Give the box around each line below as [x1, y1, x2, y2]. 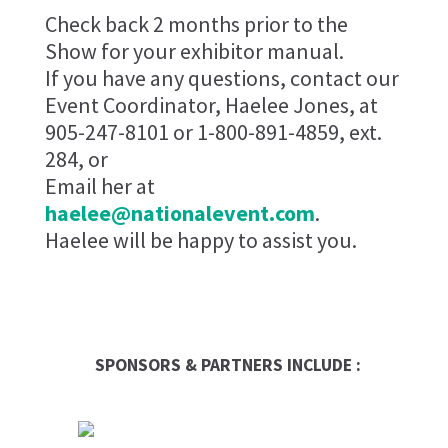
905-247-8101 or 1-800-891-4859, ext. [44, 117, 382, 146]
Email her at [44, 171, 155, 200]
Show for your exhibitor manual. [44, 36, 344, 65]
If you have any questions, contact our [44, 63, 399, 92]
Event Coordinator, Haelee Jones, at [44, 90, 378, 119]
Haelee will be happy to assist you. [44, 225, 357, 254]
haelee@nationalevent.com [44, 198, 315, 227]
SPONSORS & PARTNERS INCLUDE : [95, 353, 362, 376]
